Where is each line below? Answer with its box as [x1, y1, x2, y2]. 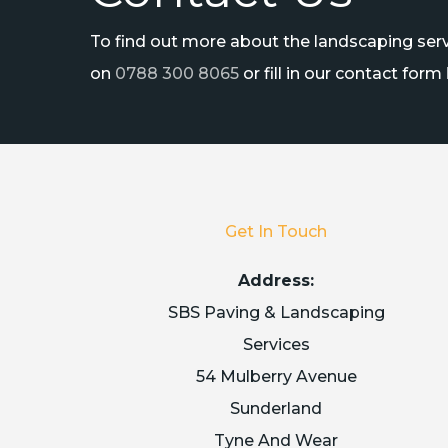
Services [242, 335, 310, 354]
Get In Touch [225, 222, 328, 241]
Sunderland [230, 399, 323, 418]
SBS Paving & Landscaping [167, 303, 385, 322]
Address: [238, 271, 315, 290]
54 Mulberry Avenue [195, 367, 357, 386]
